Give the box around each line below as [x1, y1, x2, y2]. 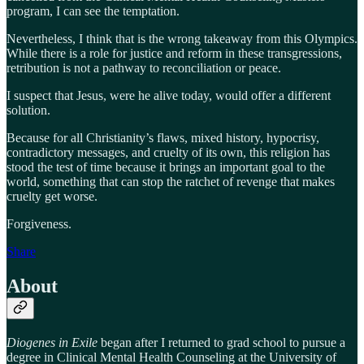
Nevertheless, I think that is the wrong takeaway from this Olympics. [6, 31, 357, 45]
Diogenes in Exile [6, 335, 97, 349]
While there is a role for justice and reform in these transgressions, [6, 45, 342, 60]
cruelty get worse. [6, 188, 97, 203]
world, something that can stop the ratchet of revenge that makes [6, 174, 335, 188]
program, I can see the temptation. [6, 3, 183, 18]
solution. [6, 102, 50, 117]
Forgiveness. [6, 216, 71, 231]
